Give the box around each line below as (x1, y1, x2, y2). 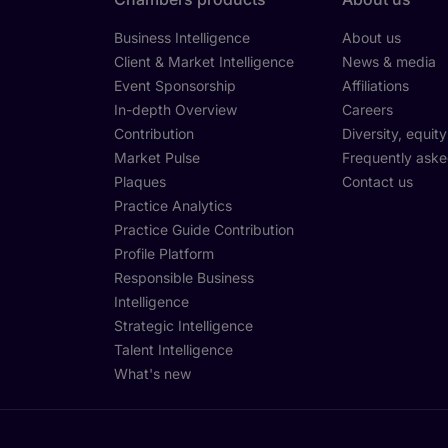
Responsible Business (113, 269, 254, 287)
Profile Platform (113, 245, 214, 263)
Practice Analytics (113, 197, 232, 215)
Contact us (341, 173, 413, 191)
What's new (113, 365, 191, 383)
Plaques (113, 173, 166, 191)
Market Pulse (113, 149, 200, 167)
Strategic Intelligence (113, 317, 253, 335)
